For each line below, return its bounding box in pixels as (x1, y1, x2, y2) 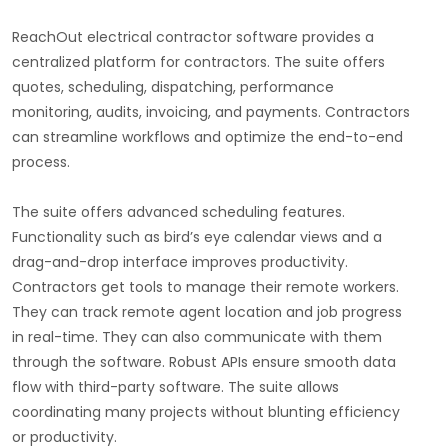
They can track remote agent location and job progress (12, 302, 402, 323)
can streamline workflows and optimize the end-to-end (12, 127, 403, 148)
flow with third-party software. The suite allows (12, 377, 339, 398)
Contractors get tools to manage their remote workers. (12, 277, 399, 298)
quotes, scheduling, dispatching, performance (12, 77, 334, 98)
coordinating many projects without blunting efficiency (12, 402, 400, 423)
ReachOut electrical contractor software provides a (12, 27, 374, 48)
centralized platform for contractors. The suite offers (12, 52, 385, 73)
